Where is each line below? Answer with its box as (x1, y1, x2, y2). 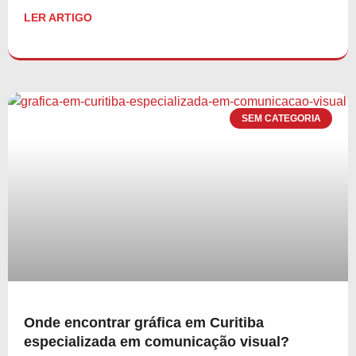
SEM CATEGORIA (241, 112, 321, 124)
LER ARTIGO (24, 10, 92, 24)
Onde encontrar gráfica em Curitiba (24, 314, 264, 331)
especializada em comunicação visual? (24, 333, 289, 350)
